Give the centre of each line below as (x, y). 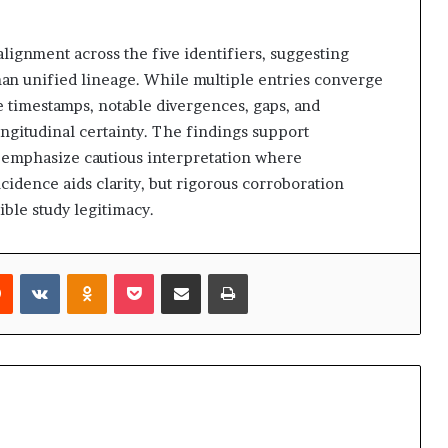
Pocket (174, 273)
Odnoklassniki (150, 273)
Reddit (32, 273)
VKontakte (93, 273)
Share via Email (217, 273)
